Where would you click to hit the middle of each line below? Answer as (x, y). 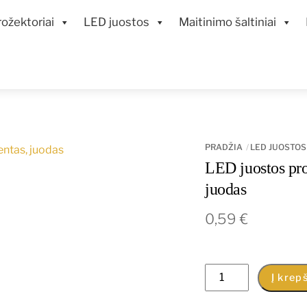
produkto (229, 272)
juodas (226, 189)
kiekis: (220, 291)
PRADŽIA (224, 147)
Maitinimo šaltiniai (228, 22)
